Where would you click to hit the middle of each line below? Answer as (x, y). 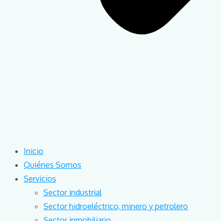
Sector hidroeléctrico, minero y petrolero (116, 206)
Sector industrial (73, 192)
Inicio (34, 151)
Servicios (40, 179)
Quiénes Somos (53, 165)
